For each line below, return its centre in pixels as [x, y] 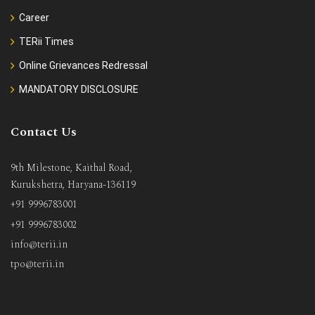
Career [34, 18]
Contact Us [44, 132]
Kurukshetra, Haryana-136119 [73, 185]
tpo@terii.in [37, 264]
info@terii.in [39, 244]
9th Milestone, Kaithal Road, [71, 168]
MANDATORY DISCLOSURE [79, 90]
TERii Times [46, 42]
